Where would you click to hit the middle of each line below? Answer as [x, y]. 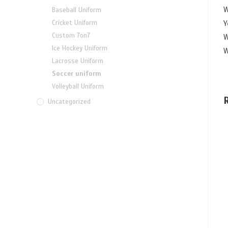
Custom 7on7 [71, 36]
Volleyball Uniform [78, 87]
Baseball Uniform [77, 10]
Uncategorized [69, 102]
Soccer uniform [77, 74]
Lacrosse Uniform [78, 61]
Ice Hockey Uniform [80, 49]
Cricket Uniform [75, 23]
